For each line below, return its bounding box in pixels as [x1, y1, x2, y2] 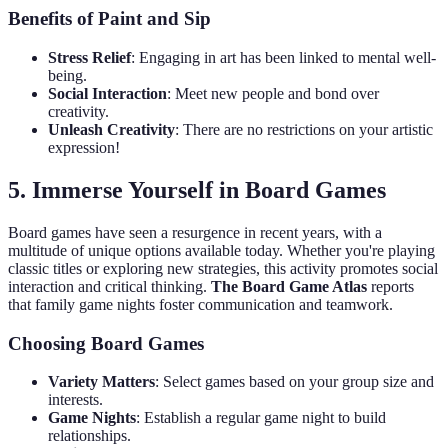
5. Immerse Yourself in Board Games [8, 176, 386, 203]
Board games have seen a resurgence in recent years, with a [8, 223, 382, 241]
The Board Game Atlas [211, 277, 367, 295]
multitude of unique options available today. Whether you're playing [8, 241, 435, 259]
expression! [48, 139, 120, 156]
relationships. [48, 427, 131, 445]
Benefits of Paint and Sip [8, 8, 211, 30]
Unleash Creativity [48, 121, 175, 138]
